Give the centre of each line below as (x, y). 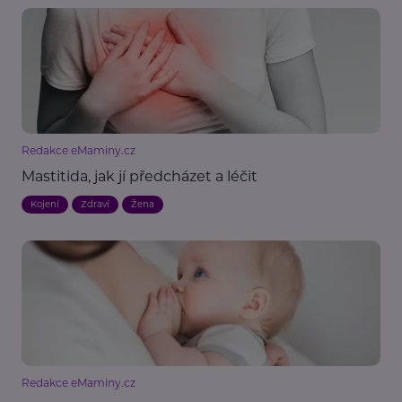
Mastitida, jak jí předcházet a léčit (140, 177)
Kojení (45, 205)
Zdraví (95, 205)
